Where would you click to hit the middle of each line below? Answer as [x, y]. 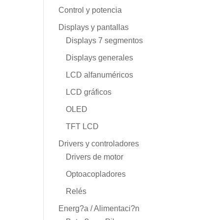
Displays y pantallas [94, 27]
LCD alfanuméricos [100, 75]
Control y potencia [90, 10]
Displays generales [100, 57]
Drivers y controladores [99, 143]
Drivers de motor [95, 157]
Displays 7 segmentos [105, 40]
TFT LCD [82, 126]
